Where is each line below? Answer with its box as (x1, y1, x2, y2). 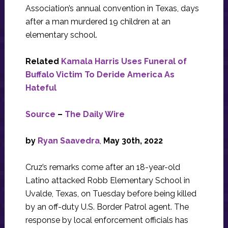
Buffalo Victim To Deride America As (25, 70, 175, 80)
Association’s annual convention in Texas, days (25, 4, 199, 14)
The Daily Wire (64, 109, 125, 120)
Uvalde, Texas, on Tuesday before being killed (25, 189, 196, 199)
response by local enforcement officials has (25, 215, 188, 225)
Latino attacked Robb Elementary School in (25, 176, 190, 186)
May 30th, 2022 (103, 136, 163, 146)
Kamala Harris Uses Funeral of (61, 56, 187, 67)
